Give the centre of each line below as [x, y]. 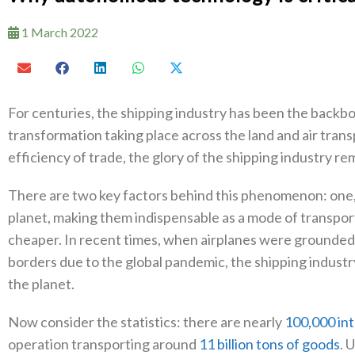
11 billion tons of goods [269, 344]
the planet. [41, 284]
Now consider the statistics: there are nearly [146, 322]
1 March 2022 [59, 32]
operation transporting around [103, 344]
